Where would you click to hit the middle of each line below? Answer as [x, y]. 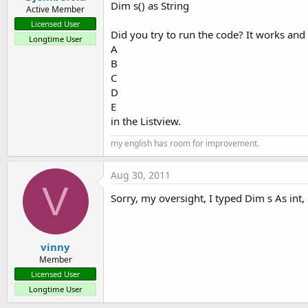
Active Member [55, 9]
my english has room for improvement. [185, 144]
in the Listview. [146, 121]
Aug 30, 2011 [141, 175]
